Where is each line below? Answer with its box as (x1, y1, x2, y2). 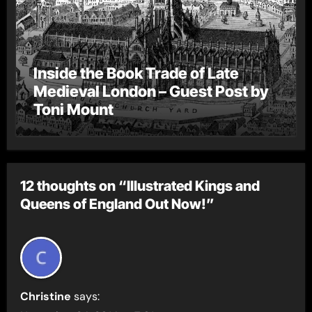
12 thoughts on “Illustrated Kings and (20, 177, 260, 194)
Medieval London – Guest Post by (33, 82, 268, 101)
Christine (20, 289, 72, 304)
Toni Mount (33, 100, 114, 119)
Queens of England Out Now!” (20, 195, 215, 212)
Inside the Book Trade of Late (33, 64, 239, 83)
